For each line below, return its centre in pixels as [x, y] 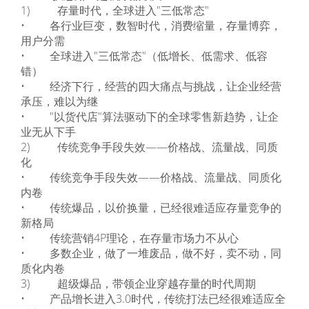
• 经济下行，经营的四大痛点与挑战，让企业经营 [151, 86]
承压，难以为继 [59, 101]
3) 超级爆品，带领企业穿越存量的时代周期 [138, 283]
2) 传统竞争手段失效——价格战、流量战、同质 [149, 147]
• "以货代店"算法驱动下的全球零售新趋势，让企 [150, 117]
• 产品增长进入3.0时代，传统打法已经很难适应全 [153, 299]
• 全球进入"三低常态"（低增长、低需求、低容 [144, 56]
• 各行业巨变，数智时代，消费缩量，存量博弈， [151, 26]
